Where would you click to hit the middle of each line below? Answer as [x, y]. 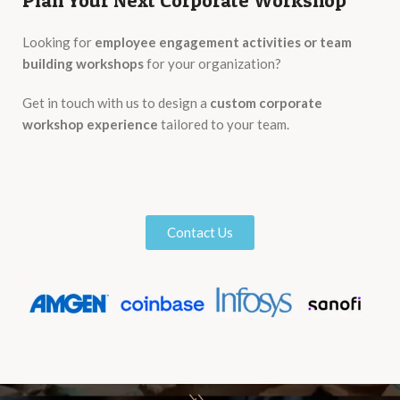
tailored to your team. [224, 125]
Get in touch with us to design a [116, 103]
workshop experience [90, 125]
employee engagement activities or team [223, 42]
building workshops [83, 64]
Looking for [58, 42]
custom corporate [266, 103]
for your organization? [212, 64]
